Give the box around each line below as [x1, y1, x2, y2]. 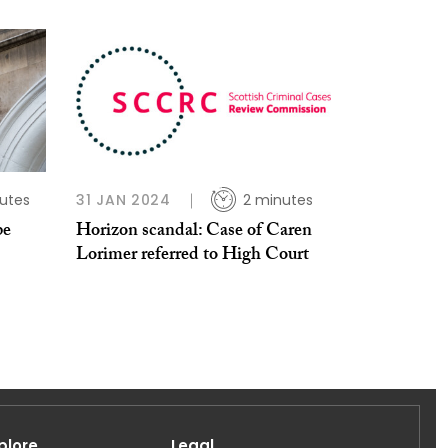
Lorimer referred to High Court [76, 241, 309, 273]
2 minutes [242, 190, 313, 211]
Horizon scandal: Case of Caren [76, 217, 312, 249]
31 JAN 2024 [76, 190, 171, 211]
